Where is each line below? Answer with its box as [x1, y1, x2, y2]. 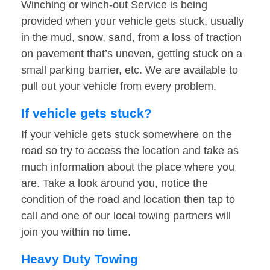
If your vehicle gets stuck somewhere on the [21, 128, 232, 141]
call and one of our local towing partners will [21, 210, 231, 222]
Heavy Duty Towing [21, 252, 138, 266]
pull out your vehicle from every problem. [21, 80, 216, 93]
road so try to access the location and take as [21, 145, 239, 157]
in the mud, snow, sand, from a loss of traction [21, 31, 242, 44]
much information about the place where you [21, 161, 234, 174]
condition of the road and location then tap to [21, 193, 235, 206]
